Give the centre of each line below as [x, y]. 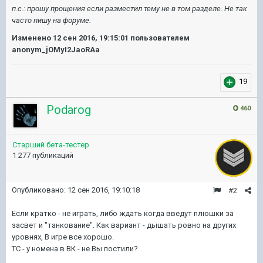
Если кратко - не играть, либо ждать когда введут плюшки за [123, 213]
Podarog [69, 110]
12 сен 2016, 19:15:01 [91, 38]
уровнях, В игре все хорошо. [63, 237]
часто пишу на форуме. [51, 20]
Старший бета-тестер [51, 145]
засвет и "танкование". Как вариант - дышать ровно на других [124, 225]
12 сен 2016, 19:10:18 [104, 190]
